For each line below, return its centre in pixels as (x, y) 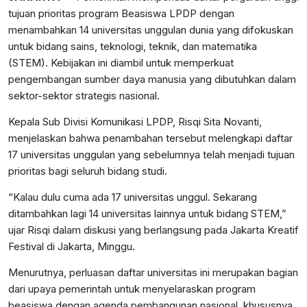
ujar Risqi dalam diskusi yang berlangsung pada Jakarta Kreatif (153, 230)
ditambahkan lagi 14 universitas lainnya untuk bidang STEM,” (147, 214)
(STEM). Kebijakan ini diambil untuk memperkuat (121, 63)
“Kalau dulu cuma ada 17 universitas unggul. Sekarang (133, 197)
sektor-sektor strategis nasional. (84, 96)
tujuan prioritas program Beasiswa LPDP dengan (121, 14)
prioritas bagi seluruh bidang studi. (88, 171)
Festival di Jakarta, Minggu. (72, 247)
